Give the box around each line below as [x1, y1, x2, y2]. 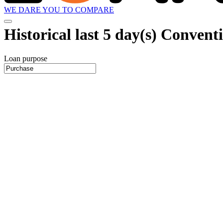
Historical [4, 25, 75, 43]
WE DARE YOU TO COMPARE [4, 5, 114, 14]
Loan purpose [4, 54, 47, 63]
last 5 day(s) [75, 25, 157, 43]
